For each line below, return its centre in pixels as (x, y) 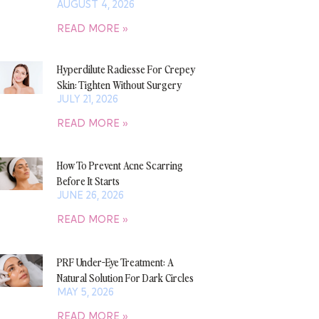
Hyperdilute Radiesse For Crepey (126, 69)
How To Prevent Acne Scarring (120, 165)
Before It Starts (88, 181)
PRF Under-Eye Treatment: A (115, 261)
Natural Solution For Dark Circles (125, 277)
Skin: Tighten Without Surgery (119, 84)
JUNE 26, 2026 (90, 195)
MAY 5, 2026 (85, 292)
